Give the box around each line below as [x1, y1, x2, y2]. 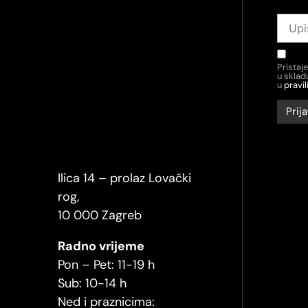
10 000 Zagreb [57, 207, 142, 224]
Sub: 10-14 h [57, 275, 126, 292]
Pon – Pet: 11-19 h [57, 256, 155, 274]
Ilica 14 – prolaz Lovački [57, 170, 191, 187]
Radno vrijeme [57, 238, 144, 255]
